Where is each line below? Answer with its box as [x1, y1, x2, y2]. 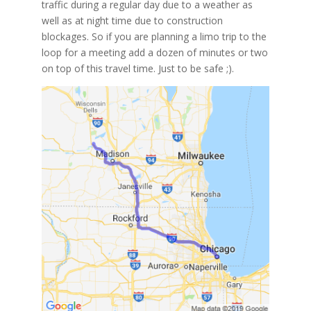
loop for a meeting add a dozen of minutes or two [41, 45, 268, 59]
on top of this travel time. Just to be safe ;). [41, 61, 234, 75]
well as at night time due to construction [41, 13, 223, 27]
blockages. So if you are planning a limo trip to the [41, 29, 267, 43]
